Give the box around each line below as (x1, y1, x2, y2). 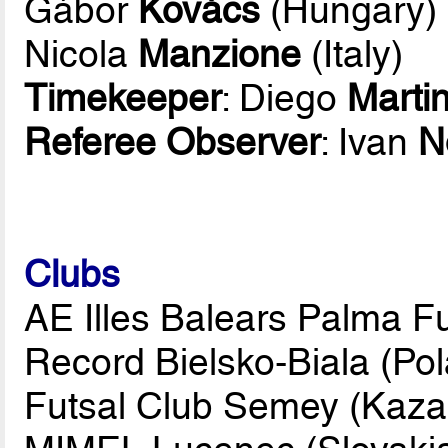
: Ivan (320, 119, 419, 164)
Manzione (138, 31, 302, 76)
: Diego (221, 75, 348, 120)
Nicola (24, 31, 139, 76)
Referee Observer (24, 119, 321, 164)
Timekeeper (24, 75, 222, 120)
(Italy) (301, 31, 404, 76)
